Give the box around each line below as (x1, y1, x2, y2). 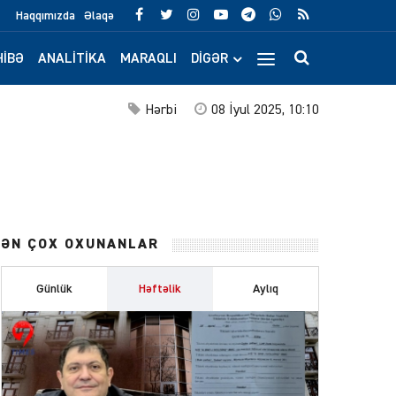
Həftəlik (138, 283, 181, 295)
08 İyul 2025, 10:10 (211, 103, 319, 118)
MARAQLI (120, 52, 177, 66)
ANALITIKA (38, 52, 106, 66)
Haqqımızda (16, 10, 75, 22)
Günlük (36, 283, 73, 295)
